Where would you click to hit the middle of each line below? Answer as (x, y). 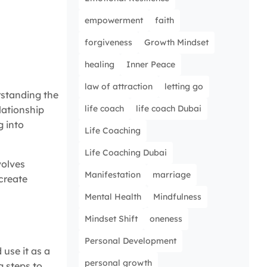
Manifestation (113, 175)
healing (100, 65)
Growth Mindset (176, 43)
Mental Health (113, 197)
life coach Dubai (169, 109)
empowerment (114, 21)
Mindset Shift (111, 219)
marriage (172, 175)
